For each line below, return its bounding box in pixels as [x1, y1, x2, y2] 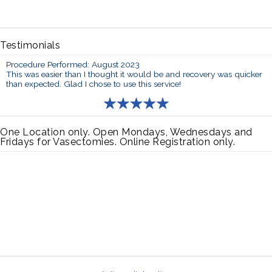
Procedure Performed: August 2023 [6, 59, 140, 69]
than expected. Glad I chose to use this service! [6, 79, 181, 89]
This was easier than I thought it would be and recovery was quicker [6, 69, 262, 79]
